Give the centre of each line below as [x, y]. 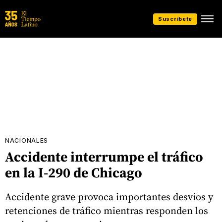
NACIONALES [27, 140]
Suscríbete [175, 19]
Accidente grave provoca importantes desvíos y [109, 196]
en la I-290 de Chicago [74, 172]
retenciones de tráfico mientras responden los [107, 210]
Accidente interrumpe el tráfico [104, 157]
